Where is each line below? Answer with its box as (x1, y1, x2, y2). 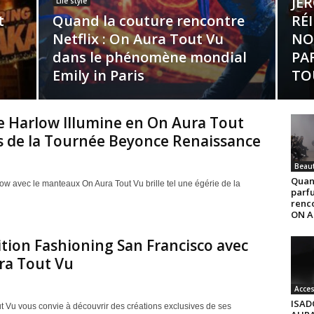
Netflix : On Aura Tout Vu (52, 29, 224, 48)
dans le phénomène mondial (52, 48, 247, 67)
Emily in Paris (52, 66, 144, 85)
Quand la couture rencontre (52, 11, 245, 30)
